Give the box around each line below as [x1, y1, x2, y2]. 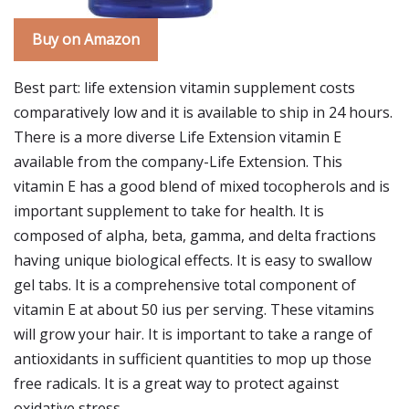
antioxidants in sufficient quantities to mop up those [14, 349, 372, 369]
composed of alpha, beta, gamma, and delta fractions [14, 225, 376, 246]
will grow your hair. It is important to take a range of [14, 324, 372, 344]
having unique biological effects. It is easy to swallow [14, 250, 372, 270]
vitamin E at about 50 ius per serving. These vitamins [14, 299, 374, 320]
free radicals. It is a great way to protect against [14, 373, 339, 393]
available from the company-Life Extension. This [14, 152, 342, 172]
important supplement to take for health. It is [14, 201, 324, 221]
